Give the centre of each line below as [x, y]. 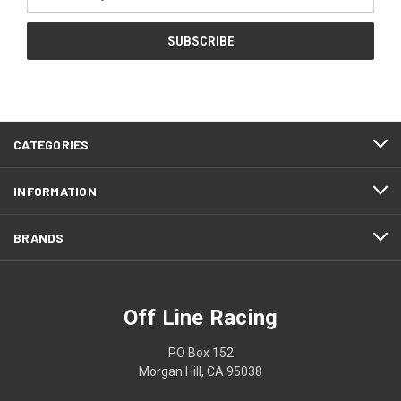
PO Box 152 [200, 352]
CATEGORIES [51, 144]
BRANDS [39, 237]
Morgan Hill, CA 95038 [200, 371]
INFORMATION [55, 191]
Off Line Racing [200, 317]
